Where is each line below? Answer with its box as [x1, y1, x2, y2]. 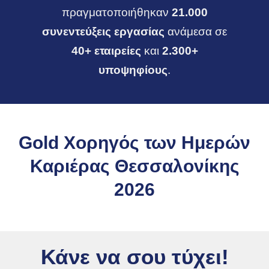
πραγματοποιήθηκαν [61, 6, 172, 19]
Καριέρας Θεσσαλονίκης [29, 156, 240, 176]
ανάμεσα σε [168, 25, 227, 38]
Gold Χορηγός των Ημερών [19, 133, 250, 153]
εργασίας [114, 25, 168, 38]
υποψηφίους [98, 64, 168, 76]
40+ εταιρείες [71, 44, 141, 57]
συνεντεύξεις [42, 25, 111, 38]
